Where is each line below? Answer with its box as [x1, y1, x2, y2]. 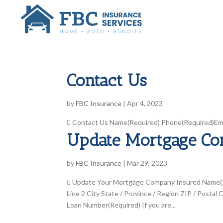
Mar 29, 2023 [127, 158, 168, 167]
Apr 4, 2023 [127, 99, 163, 108]
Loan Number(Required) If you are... [67, 200, 176, 209]
